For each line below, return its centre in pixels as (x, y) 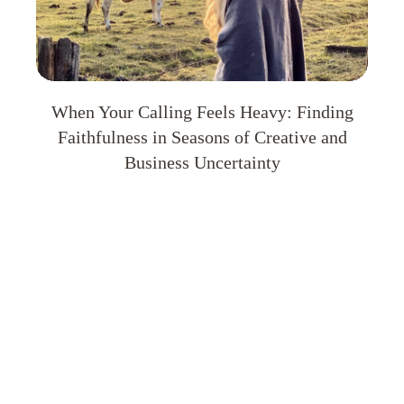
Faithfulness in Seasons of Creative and (202, 137)
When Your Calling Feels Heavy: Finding (202, 111)
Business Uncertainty (202, 162)
